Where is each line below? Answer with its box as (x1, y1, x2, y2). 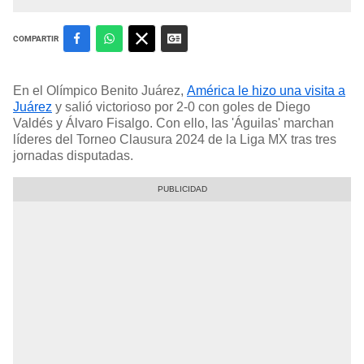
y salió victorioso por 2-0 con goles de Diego (52, 98, 310, 115)
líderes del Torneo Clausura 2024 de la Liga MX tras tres (13, 131, 336, 147)
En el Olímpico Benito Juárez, (13, 82, 187, 98)
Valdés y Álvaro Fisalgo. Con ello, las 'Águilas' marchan (13, 115, 334, 131)
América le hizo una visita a (187, 82, 345, 98)
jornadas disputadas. (13, 147, 133, 163)
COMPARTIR (13, 33, 58, 43)
